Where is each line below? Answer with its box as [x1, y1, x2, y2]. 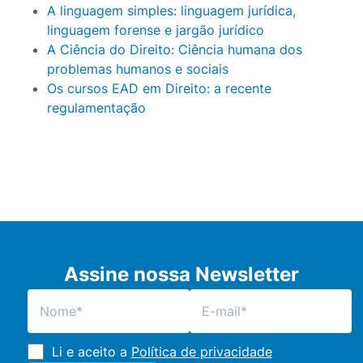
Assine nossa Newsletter [63, 263, 299, 287]
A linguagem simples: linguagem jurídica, [46, 2, 296, 19]
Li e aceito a [51, 344, 131, 361]
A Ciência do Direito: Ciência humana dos [46, 41, 302, 58]
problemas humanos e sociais [46, 61, 228, 78]
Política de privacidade [130, 344, 272, 361]
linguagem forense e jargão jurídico [46, 22, 264, 39]
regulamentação [46, 100, 146, 117]
